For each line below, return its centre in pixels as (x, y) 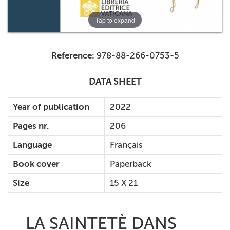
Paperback (131, 164)
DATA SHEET (115, 82)
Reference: (73, 56)
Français (126, 145)
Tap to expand (115, 20)
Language (32, 145)
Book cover (36, 164)
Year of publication (51, 107)
